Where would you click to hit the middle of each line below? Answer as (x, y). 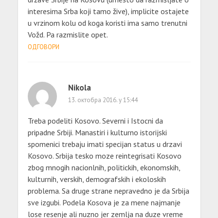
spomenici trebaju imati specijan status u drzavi (105, 144)
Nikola (79, 87)
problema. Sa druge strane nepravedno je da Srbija (108, 191)
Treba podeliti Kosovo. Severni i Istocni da (95, 120)
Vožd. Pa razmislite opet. (68, 34)
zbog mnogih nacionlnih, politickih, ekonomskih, (104, 167)
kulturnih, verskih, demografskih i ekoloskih (97, 179)
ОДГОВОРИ (43, 47)
